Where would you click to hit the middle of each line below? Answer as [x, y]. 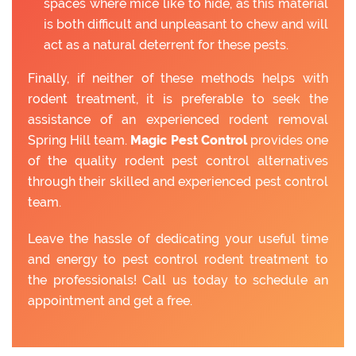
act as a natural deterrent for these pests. [166, 45]
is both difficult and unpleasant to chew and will [186, 25]
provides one [288, 141]
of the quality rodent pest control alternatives [178, 161]
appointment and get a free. [110, 301]
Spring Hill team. [79, 141]
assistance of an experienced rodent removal [178, 120]
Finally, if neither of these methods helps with [178, 79]
